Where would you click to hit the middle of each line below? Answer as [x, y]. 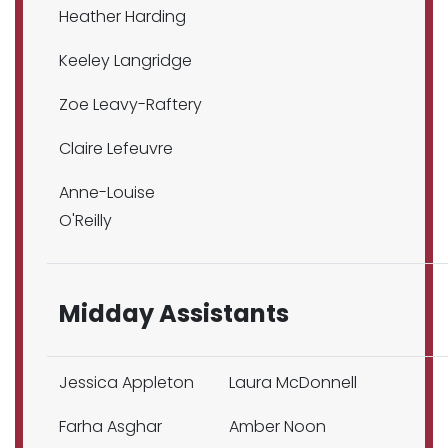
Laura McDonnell [293, 382]
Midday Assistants [174, 313]
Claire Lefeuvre [116, 148]
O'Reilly [85, 220]
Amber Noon [277, 426]
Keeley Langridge [125, 60]
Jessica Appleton [126, 382]
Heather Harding [124, 16]
